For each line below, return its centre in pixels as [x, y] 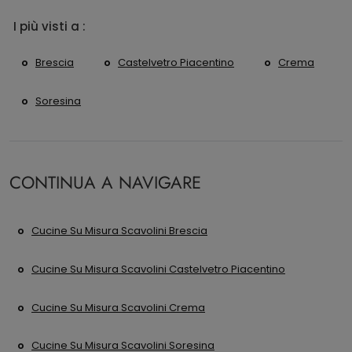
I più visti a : [49, 27]
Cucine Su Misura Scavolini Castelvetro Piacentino [158, 269]
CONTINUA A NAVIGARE [105, 182]
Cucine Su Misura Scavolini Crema [118, 307]
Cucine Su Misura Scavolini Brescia [119, 231]
